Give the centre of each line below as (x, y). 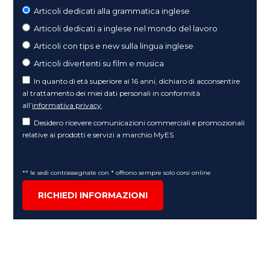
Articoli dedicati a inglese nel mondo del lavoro (126, 28)
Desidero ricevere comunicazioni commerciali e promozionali (140, 122)
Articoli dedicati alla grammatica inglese (112, 11)
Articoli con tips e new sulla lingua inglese (114, 46)
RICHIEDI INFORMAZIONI (93, 195)
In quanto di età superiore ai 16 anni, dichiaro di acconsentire (137, 81)
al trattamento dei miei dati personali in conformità (111, 93)
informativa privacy (67, 105)
